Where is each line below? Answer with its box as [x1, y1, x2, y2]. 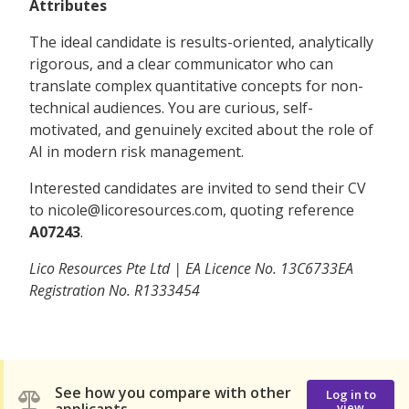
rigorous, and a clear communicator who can [29, 53, 333, 74]
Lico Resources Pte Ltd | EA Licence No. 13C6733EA [29, 257, 353, 278]
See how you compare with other [55, 383, 291, 404]
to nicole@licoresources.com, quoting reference [29, 199, 354, 220]
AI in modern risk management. [29, 141, 244, 162]
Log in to [325, 386, 376, 404]
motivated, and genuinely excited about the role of [29, 119, 373, 140]
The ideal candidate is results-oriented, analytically [29, 31, 373, 52]
